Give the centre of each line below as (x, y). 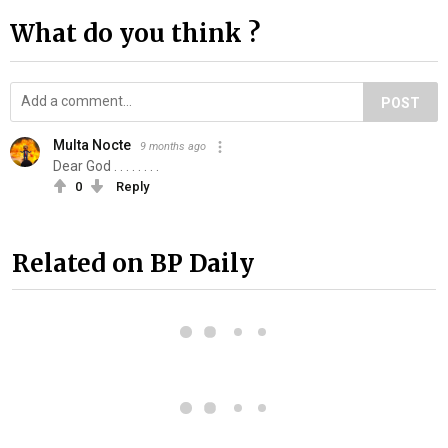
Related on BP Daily (133, 264)
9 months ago (173, 146)
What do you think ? (135, 33)
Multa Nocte (92, 145)
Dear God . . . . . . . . (106, 166)
